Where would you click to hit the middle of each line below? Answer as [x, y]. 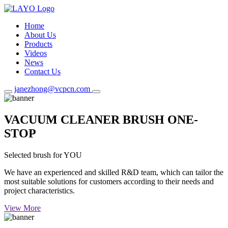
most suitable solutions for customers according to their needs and [109, 181]
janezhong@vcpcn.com [52, 89]
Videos [36, 53]
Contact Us [42, 72]
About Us [40, 35]
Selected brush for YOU [43, 155]
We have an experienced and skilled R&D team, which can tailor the [114, 172]
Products [38, 44]
